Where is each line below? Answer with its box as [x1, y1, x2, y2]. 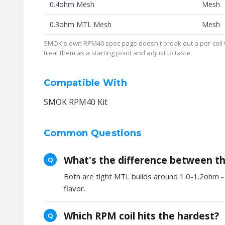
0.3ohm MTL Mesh [50, 19, 111, 29]
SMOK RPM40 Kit [44, 96, 107, 107]
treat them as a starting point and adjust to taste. [44, 48, 192, 57]
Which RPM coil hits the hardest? [64, 209, 219, 222]
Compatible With [44, 77, 127, 88]
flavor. [64, 183, 85, 193]
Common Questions [44, 127, 141, 139]
